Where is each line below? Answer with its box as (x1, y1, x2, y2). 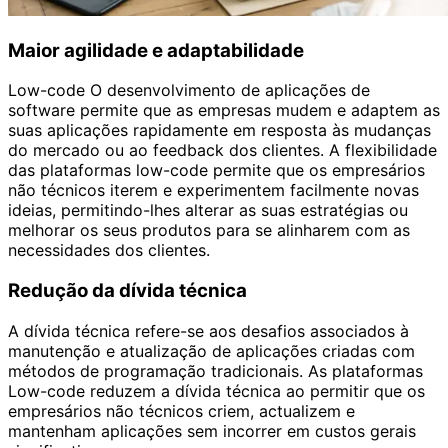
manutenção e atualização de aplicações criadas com (8, 340, 415, 361)
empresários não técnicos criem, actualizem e (8, 400, 355, 421)
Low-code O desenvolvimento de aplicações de (8, 80, 370, 101)
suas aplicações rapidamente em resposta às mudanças (8, 120, 431, 141)
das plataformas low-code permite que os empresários (8, 160, 425, 181)
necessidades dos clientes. (8, 240, 210, 261)
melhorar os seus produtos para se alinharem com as (8, 220, 410, 241)
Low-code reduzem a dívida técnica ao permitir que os (8, 380, 425, 401)
